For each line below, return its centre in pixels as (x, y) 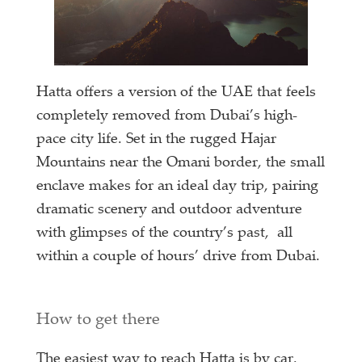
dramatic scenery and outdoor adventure (170, 210)
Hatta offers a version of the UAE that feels (177, 93)
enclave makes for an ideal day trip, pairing (178, 186)
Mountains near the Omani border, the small (181, 163)
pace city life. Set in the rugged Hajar (157, 139)
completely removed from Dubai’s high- (167, 116)
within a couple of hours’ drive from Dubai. (179, 257)
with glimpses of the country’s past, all (165, 233)
